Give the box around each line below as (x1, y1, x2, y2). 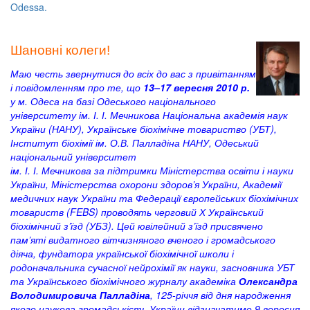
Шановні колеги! (10, 43, 110, 58)
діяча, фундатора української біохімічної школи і (10, 246, 234, 261)
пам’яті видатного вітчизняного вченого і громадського (10, 232, 275, 247)
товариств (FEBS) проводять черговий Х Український (10, 205, 264, 219)
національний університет (10, 149, 136, 164)
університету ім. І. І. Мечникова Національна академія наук (10, 108, 288, 122)
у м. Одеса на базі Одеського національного (10, 94, 216, 109)
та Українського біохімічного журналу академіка (10, 274, 239, 289)
